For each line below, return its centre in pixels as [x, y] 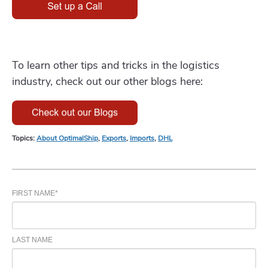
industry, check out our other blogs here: [107, 81]
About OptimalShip [67, 138]
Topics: [24, 138]
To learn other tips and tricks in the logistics [116, 65]
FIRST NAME [33, 194]
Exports [114, 138]
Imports [142, 138]
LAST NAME [32, 240]
